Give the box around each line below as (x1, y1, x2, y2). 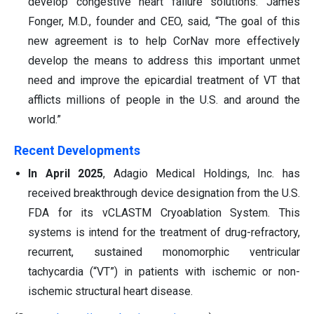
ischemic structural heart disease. (28, 284, 193, 298)
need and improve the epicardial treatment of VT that (28, 73, 300, 87)
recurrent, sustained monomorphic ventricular (28, 245, 300, 259)
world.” (28, 112, 61, 126)
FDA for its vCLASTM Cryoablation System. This (28, 205, 300, 219)
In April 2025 (28, 166, 104, 180)
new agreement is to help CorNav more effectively (28, 34, 300, 48)
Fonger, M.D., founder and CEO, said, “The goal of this (28, 14, 300, 28)
